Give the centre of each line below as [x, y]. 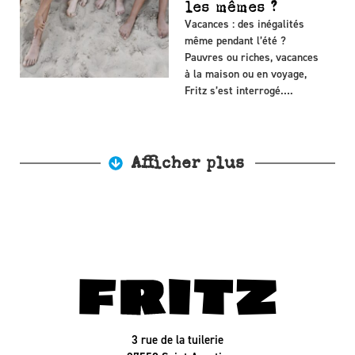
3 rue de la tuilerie [177, 340]
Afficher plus [187, 163]
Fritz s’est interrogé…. [239, 91]
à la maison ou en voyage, [246, 74]
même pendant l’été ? [236, 41]
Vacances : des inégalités [245, 25]
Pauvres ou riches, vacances [252, 58]
